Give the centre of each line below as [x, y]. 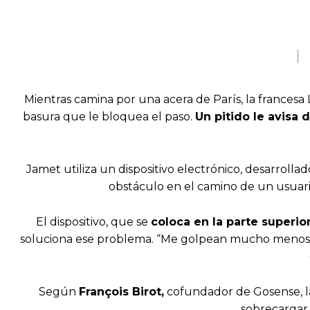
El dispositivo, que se [93, 222]
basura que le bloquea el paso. [109, 117]
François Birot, [121, 292]
